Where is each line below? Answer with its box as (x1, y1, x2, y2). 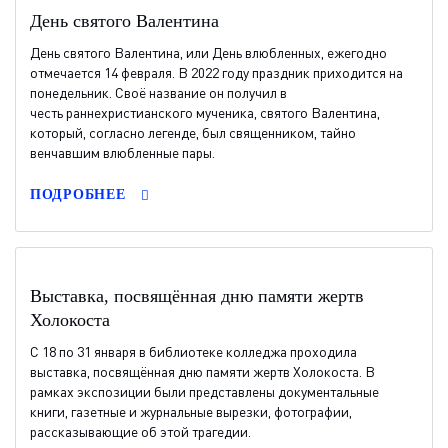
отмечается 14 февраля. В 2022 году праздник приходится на (30, 64, 403, 81)
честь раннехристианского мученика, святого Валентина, (30, 104, 380, 121)
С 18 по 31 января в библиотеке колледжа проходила (30, 343, 357, 360)
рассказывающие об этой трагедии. (30, 423, 251, 440)
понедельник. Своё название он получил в (30, 84, 287, 101)
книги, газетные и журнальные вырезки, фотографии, (30, 403, 352, 420)
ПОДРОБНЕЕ (30, 187, 126, 202)
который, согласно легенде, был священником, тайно (30, 124, 356, 141)
